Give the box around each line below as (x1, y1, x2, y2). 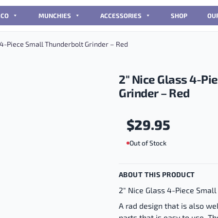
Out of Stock (129, 139, 166, 147)
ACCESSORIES (100, 12, 142, 19)
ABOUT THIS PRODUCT (119, 170, 195, 179)
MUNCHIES (38, 12, 71, 19)
